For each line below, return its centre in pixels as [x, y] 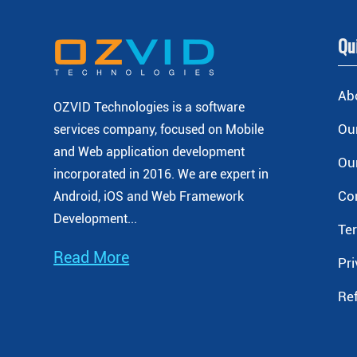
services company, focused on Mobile [159, 129]
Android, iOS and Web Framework [149, 196]
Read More [92, 257]
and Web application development [149, 152]
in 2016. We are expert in [199, 174]
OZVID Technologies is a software [149, 107]
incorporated [90, 174]
